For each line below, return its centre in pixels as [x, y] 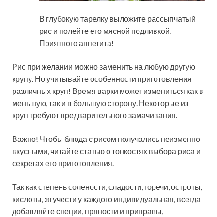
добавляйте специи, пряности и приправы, [88, 211]
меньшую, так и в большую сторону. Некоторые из [100, 103]
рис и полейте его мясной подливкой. [105, 31]
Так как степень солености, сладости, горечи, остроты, [107, 186]
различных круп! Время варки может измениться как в [108, 91]
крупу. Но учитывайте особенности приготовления [102, 78]
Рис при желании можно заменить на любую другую [104, 66]
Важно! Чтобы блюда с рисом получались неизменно [106, 139]
